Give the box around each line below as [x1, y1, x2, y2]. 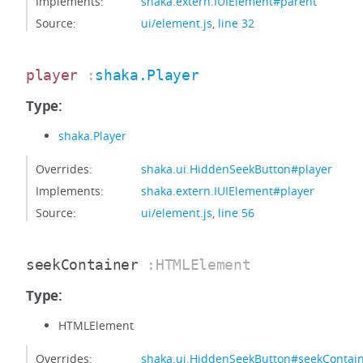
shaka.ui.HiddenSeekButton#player [141, 161, 332, 177]
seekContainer [26, 256, 139, 273]
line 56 [218, 205, 254, 220]
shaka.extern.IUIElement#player [141, 183, 314, 199]
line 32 [218, 15, 254, 31]
